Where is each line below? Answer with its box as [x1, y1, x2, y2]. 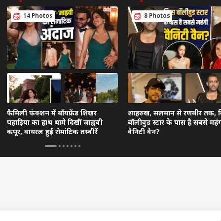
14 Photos [23, 12, 53, 21]
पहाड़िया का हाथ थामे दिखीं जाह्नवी [7, 118, 103, 128]
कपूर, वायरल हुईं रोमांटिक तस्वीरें [7, 127, 98, 137]
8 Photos [144, 12, 170, 21]
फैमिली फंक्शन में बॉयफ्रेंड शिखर [7, 109, 97, 118]
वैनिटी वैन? [128, 127, 160, 137]
